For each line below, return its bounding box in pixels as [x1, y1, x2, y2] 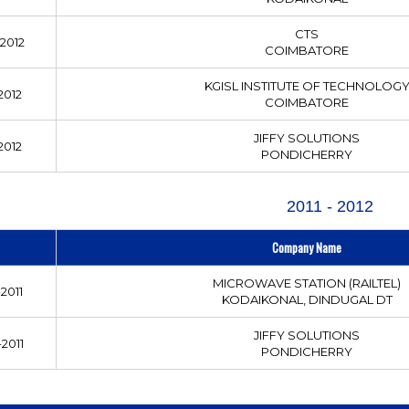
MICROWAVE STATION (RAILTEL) [213, 275, 402, 290]
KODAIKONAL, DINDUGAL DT [221, 291, 393, 307]
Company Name [272, 237, 342, 257]
